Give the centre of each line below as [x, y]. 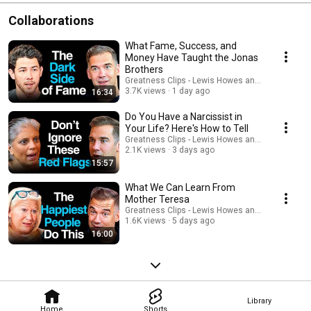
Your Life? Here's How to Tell [187, 128]
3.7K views [145, 91]
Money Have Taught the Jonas [192, 57]
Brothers [144, 69]
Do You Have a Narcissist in [184, 116]
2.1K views [145, 150]
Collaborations [51, 20]
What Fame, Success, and [181, 45]
